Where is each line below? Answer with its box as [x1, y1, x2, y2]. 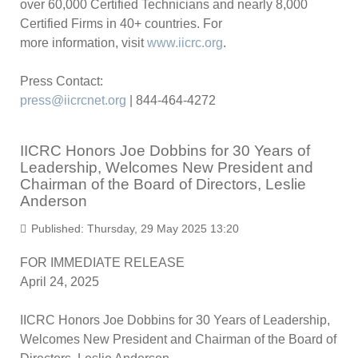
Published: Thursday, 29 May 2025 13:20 [28, 222, 239, 235]
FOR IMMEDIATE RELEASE [20, 256, 185, 269]
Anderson [20, 193, 87, 209]
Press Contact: [20, 74, 103, 88]
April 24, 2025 [20, 275, 99, 288]
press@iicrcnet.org [20, 93, 126, 107]
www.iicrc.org [147, 36, 223, 50]
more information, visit [20, 36, 147, 50]
